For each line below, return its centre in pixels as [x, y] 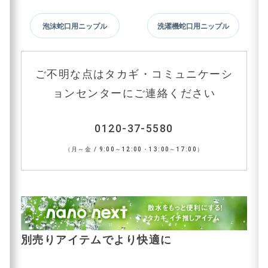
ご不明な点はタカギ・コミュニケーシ [134, 74]
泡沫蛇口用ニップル [74, 25]
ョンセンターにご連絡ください [134, 93]
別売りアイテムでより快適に [96, 239]
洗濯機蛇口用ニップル [194, 25]
